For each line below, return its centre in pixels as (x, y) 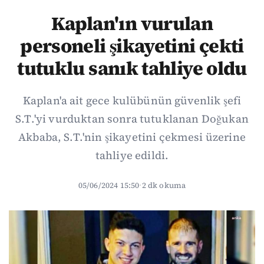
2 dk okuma (164, 185)
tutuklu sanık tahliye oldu (132, 68)
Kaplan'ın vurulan (132, 24)
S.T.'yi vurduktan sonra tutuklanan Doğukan (132, 119)
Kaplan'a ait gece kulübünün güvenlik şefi (132, 100)
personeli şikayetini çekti (132, 46)
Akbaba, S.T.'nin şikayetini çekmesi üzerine (132, 137)
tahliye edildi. (132, 155)
